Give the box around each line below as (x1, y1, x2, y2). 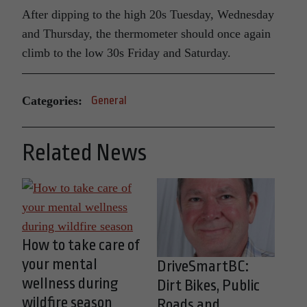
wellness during (22, 275, 119, 293)
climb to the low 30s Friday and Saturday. (22, 46, 231, 60)
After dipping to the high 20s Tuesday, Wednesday (22, 8, 274, 22)
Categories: (22, 93, 82, 108)
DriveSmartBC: (156, 258, 249, 276)
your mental (22, 256, 97, 274)
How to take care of (22, 236, 140, 255)
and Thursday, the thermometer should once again (22, 27, 271, 41)
